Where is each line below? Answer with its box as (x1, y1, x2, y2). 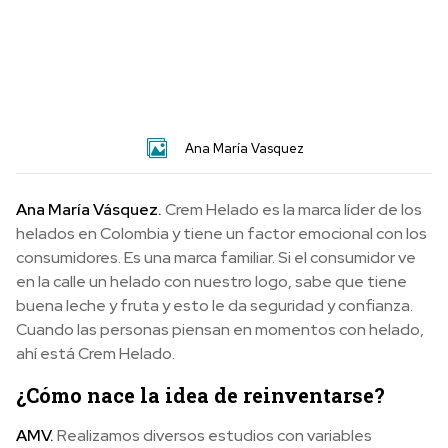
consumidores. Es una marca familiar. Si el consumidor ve (16, 246, 416, 268)
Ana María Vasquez (184, 139, 304, 157)
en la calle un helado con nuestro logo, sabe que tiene (16, 270, 407, 292)
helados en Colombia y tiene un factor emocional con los (16, 222, 427, 244)
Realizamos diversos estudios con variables (54, 424, 372, 446)
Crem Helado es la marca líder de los (162, 198, 422, 220)
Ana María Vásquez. (16, 198, 162, 220)
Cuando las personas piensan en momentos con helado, (16, 318, 424, 340)
